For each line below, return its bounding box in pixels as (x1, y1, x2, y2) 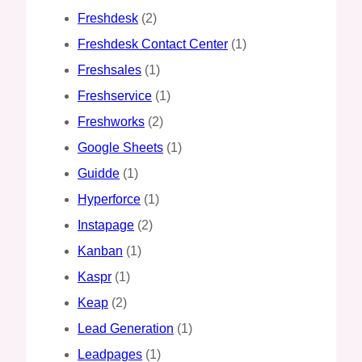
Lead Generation (78, 321, 174, 335)
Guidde (78, 166, 120, 180)
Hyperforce (78, 192, 141, 206)
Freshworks (78, 114, 145, 128)
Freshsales (78, 62, 141, 77)
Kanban (78, 243, 123, 258)
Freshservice (78, 88, 152, 103)
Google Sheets (78, 140, 163, 154)
